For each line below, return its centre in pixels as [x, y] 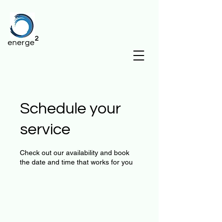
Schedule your [70, 109]
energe [21, 43]
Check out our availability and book [75, 153]
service [45, 130]
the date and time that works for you [76, 162]
